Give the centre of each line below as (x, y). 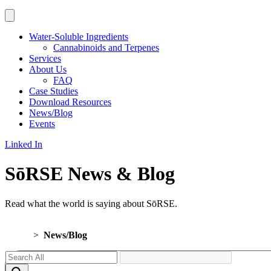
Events (42, 124)
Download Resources (70, 102)
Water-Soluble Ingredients (79, 37)
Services (45, 58)
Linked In (24, 144)
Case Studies (54, 91)
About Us (48, 69)
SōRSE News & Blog (90, 174)
